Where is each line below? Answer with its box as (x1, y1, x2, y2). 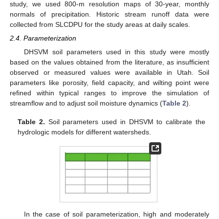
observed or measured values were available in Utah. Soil (10, 68, 209, 77)
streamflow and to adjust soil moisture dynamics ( (10, 99, 162, 108)
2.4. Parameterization (10, 34, 76, 43)
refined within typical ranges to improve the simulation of (10, 89, 209, 97)
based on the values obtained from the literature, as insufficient (10, 58, 209, 66)
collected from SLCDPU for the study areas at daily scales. (10, 21, 190, 29)
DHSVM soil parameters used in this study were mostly (23, 48, 209, 56)
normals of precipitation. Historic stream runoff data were (10, 10, 209, 19)
